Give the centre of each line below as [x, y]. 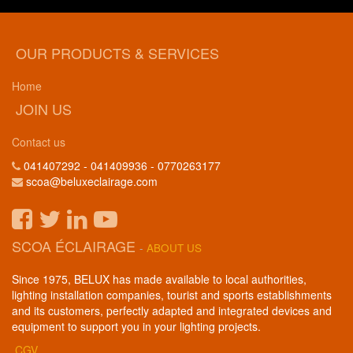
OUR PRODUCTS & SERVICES [115, 53]
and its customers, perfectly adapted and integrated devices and [172, 310]
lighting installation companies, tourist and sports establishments [172, 295]
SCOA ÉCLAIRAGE [76, 246]
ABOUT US [174, 248]
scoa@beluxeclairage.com [92, 181]
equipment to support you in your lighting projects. [144, 326]
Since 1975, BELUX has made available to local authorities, [159, 279]
